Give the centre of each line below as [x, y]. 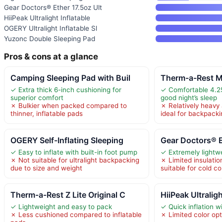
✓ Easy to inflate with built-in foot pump [74, 152]
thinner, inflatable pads [47, 114]
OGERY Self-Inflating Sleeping [67, 140]
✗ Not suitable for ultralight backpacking [75, 160]
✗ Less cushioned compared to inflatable [76, 215]
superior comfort [37, 98]
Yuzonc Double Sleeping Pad [50, 39]
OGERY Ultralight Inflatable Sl [51, 28]
